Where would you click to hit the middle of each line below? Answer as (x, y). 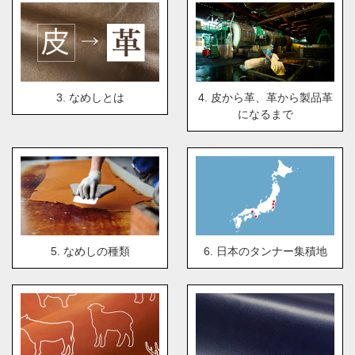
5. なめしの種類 (90, 252)
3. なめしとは (90, 98)
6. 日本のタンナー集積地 (265, 252)
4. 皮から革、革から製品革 (265, 98)
